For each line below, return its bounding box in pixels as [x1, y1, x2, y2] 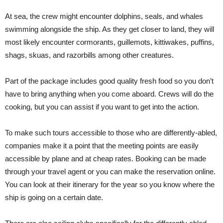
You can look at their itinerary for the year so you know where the [5, 180, 215, 189]
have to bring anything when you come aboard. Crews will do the [5, 90, 214, 99]
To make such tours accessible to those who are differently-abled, [5, 128, 217, 137]
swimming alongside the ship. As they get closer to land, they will [5, 25, 214, 34]
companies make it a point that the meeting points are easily [5, 141, 199, 150]
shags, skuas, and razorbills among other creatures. [5, 51, 174, 60]
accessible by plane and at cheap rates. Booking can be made [5, 154, 206, 163]
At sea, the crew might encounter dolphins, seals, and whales [5, 12, 203, 21]
